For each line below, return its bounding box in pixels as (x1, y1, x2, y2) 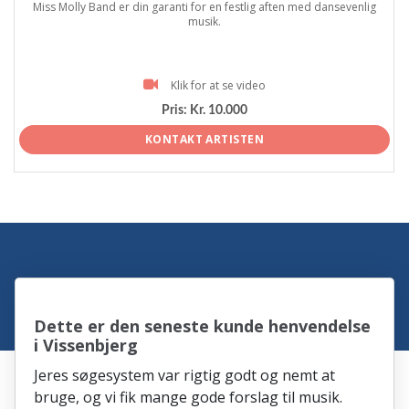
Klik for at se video (171, 77, 266, 93)
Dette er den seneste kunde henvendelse (34, 314, 372, 337)
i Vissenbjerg (34, 333, 139, 356)
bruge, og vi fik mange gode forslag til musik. (34, 386, 343, 407)
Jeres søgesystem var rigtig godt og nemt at (34, 364, 336, 385)
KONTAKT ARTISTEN (144, 131, 265, 147)
